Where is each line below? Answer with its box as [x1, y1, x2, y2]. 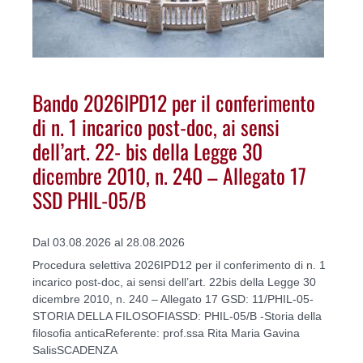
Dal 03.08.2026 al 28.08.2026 [32, 235, 185, 249]
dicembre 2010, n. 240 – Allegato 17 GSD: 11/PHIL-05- [32, 292, 314, 305]
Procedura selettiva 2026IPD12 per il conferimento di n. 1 [32, 258, 326, 271]
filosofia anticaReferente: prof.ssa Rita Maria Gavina [32, 326, 300, 340]
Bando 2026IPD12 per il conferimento [32, 87, 315, 118]
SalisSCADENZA [32, 343, 117, 357]
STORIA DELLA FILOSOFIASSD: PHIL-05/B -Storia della [32, 309, 322, 322]
